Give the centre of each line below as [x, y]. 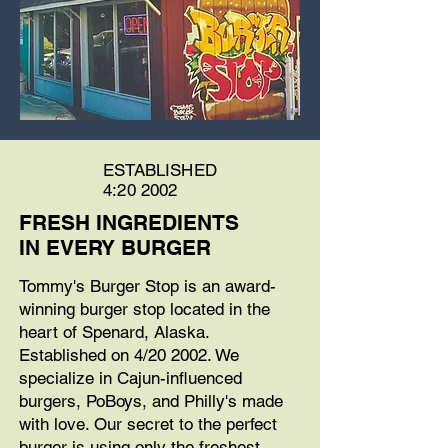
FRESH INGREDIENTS [129, 222]
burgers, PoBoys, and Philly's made [151, 401]
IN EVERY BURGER [115, 247]
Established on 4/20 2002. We [129, 355]
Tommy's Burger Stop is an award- [147, 286]
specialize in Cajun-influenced [130, 378]
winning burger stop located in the [144, 309]
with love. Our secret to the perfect [148, 424]
